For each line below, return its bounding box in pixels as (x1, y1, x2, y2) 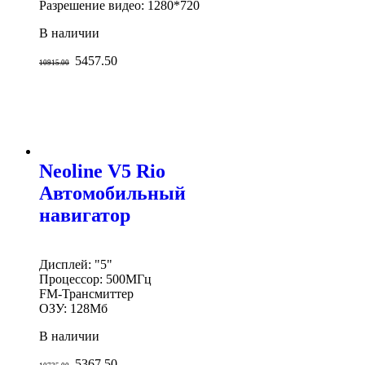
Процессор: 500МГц (39, 272, 152, 287)
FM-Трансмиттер (39, 287, 134, 301)
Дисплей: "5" (39, 257, 112, 272)
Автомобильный (39, 182, 186, 204)
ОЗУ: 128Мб (39, 301, 108, 316)
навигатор (39, 204, 130, 226)
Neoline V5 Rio (39, 161, 165, 182)
